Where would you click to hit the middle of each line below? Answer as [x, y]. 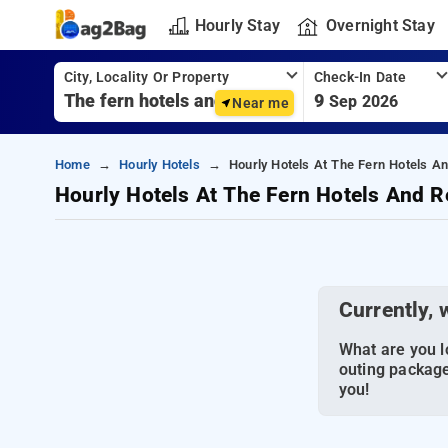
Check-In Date [360, 77]
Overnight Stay [380, 25]
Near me [260, 103]
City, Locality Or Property [146, 77]
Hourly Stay [237, 25]
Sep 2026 [363, 101]
